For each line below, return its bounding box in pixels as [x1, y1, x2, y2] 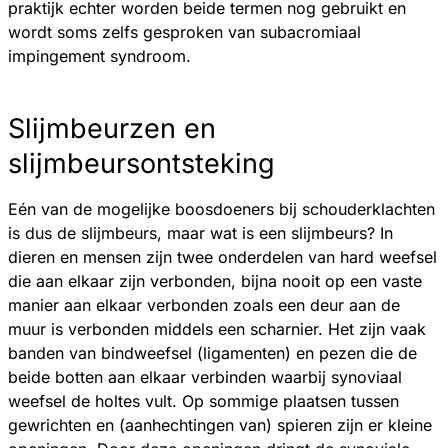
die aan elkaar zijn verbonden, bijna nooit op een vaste [8, 271, 422, 292]
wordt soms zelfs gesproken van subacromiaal [8, 21, 361, 42]
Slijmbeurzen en [8, 112, 216, 146]
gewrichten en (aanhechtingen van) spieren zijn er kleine [8, 415, 432, 436]
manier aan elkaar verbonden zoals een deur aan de [8, 295, 400, 316]
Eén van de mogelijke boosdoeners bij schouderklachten [8, 199, 435, 220]
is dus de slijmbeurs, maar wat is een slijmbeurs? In [8, 223, 393, 244]
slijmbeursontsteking [8, 147, 275, 181]
